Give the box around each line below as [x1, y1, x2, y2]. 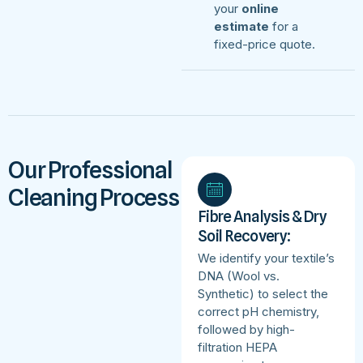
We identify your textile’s [198, 250, 335, 266]
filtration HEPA [198, 339, 277, 355]
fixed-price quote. [214, 36, 315, 52]
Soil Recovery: [198, 226, 291, 245]
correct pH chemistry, [198, 303, 319, 319]
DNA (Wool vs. [198, 267, 280, 284]
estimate [214, 18, 269, 34]
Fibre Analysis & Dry [198, 207, 327, 225]
